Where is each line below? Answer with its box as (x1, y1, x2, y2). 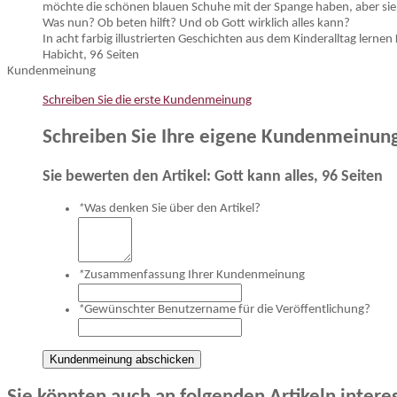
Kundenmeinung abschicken (50, 353, 194, 367)
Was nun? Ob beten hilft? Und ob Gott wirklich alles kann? (43, 17, 350, 31)
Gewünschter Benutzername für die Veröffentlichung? (84, 303, 370, 317)
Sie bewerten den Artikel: (43, 168, 214, 184)
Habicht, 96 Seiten (43, 49, 139, 63)
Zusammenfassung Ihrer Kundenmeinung (84, 269, 305, 283)
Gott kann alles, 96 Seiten (214, 168, 383, 184)
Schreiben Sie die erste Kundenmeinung (43, 94, 252, 108)
